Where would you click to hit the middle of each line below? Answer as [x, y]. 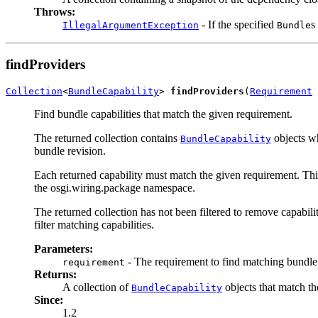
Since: [49, 300]
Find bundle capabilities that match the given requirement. [163, 114]
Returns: [55, 274]
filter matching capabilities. [94, 225]
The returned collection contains [107, 138]
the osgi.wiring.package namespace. [115, 188]
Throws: [55, 11]
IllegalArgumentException [131, 25]
